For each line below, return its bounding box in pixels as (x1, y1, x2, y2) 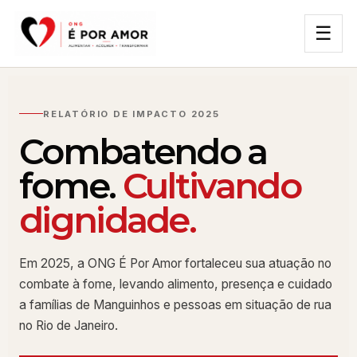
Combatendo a (19, 129, 267, 173)
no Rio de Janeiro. (19, 317, 118, 333)
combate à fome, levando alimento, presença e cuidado (19, 276, 332, 292)
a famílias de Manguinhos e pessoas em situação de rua (19, 296, 331, 312)
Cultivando (122, 163, 300, 207)
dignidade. (19, 198, 196, 241)
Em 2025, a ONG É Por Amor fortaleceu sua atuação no (19, 255, 331, 271)
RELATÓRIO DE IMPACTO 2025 (43, 108, 220, 120)
